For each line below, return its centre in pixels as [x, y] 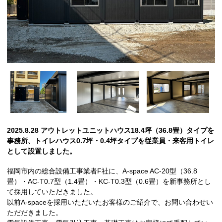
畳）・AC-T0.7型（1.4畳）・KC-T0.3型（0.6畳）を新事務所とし [109, 182]
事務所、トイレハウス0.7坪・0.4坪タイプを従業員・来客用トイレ [111, 140]
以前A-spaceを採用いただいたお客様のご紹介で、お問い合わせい [110, 202]
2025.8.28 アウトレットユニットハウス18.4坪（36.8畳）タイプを [111, 130]
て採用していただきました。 [52, 192]
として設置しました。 [42, 151]
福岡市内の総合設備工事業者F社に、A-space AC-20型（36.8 [102, 171]
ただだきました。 [35, 213]
